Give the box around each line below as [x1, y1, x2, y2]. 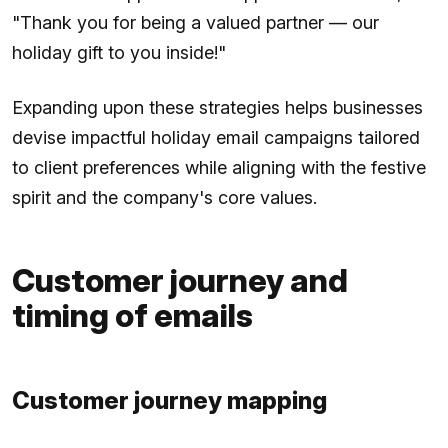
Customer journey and [12, 260, 348, 300]
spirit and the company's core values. [12, 186, 317, 208]
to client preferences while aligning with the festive [12, 156, 426, 178]
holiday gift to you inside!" [12, 41, 226, 63]
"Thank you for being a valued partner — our [12, 11, 379, 33]
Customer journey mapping [12, 385, 327, 415]
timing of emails [12, 295, 253, 335]
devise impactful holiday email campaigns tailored [12, 126, 420, 148]
